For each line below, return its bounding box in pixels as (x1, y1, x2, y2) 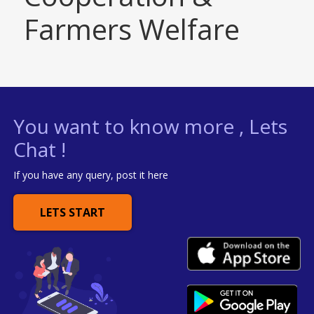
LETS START (40, 204, 106, 220)
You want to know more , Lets (13, 112, 288, 139)
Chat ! (13, 135, 67, 163)
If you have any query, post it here (13, 168, 169, 182)
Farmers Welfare (24, 9, 240, 48)
